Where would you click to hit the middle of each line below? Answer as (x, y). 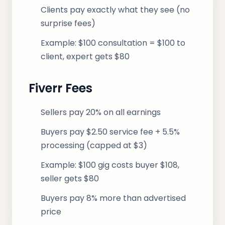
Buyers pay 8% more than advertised (113, 198)
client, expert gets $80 (85, 57)
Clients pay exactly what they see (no (115, 10)
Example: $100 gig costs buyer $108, (110, 165)
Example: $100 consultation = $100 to (113, 43)
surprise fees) (68, 23)
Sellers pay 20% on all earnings (101, 112)
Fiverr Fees (61, 88)
